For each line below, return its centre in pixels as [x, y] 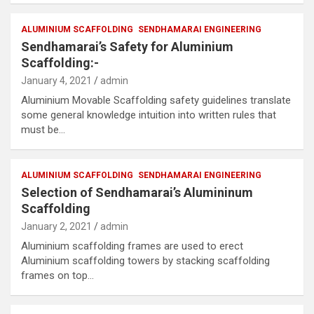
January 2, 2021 [56, 226]
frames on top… [57, 275]
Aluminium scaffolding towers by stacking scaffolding [145, 261]
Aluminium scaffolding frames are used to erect [132, 246]
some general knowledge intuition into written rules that [149, 115]
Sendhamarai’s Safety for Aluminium [127, 47]
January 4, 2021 [56, 81]
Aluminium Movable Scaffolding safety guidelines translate [156, 100]
